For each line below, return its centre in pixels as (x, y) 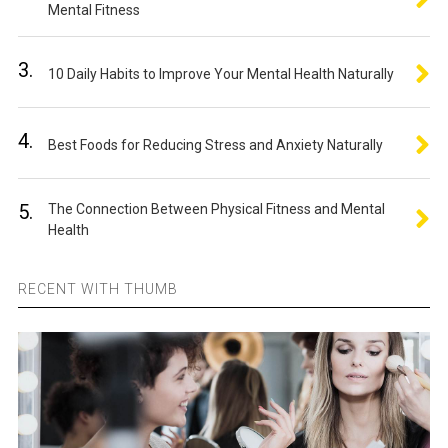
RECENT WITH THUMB (97, 289)
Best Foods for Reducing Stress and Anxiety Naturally (215, 145)
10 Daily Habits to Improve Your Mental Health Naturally (220, 74)
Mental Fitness (93, 10)
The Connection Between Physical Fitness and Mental (216, 209)
